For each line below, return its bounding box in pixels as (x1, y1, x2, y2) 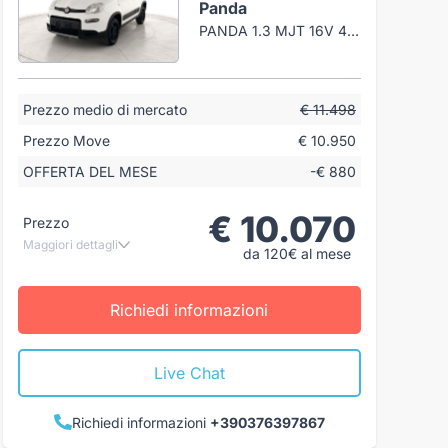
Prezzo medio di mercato (22, 100, 187, 118)
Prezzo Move (22, 131, 110, 149)
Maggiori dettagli (22, 236, 118, 252)
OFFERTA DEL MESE (22, 162, 157, 180)
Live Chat (153, 362, 225, 383)
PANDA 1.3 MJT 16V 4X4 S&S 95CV (347, 21, 360, 39)
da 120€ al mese (242, 244, 351, 262)
